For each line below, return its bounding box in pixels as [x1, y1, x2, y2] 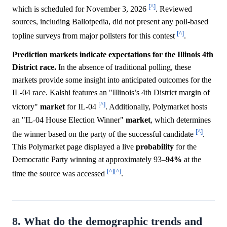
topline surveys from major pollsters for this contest [12, 31, 177, 41]
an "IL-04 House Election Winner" [12, 115, 126, 124]
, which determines [150, 115, 211, 124]
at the [182, 155, 201, 164]
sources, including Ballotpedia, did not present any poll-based [12, 17, 208, 26]
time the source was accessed [12, 169, 107, 178]
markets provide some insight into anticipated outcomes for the [12, 75, 211, 85]
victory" [12, 102, 40, 111]
